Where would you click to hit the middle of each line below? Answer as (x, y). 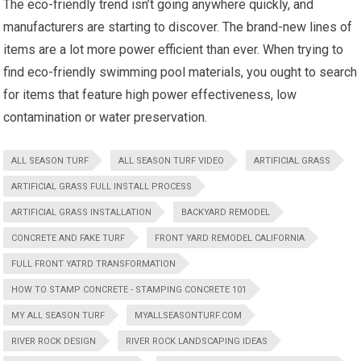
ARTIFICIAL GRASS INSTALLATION (82, 212)
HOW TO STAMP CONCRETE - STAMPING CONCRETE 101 (129, 289)
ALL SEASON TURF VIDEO (172, 160)
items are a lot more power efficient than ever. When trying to (174, 49)
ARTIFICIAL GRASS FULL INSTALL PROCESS (102, 186)
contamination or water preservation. (106, 117)
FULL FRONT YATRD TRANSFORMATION (94, 263)
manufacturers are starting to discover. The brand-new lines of (178, 27)
